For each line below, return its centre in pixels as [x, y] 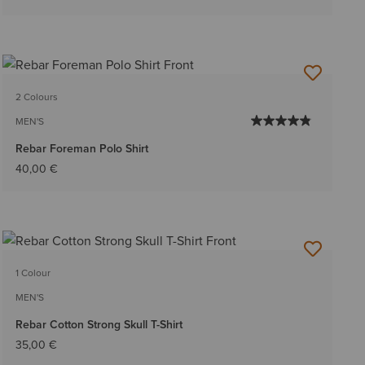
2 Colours [36, 97]
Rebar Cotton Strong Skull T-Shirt [99, 325]
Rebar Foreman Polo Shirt [81, 149]
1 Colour [33, 273]
